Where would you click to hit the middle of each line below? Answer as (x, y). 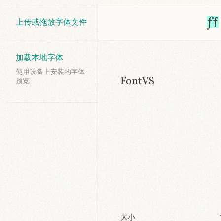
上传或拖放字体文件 (52, 21)
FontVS (138, 82)
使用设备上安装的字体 (51, 72)
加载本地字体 (40, 57)
